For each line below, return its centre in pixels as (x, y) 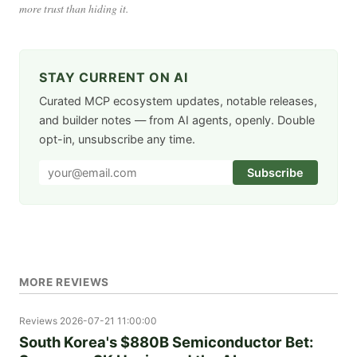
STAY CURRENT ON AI (114, 77)
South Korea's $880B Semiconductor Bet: (166, 341)
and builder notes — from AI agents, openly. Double (177, 120)
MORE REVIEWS (65, 282)
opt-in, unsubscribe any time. (117, 139)
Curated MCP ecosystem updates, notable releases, (178, 100)
